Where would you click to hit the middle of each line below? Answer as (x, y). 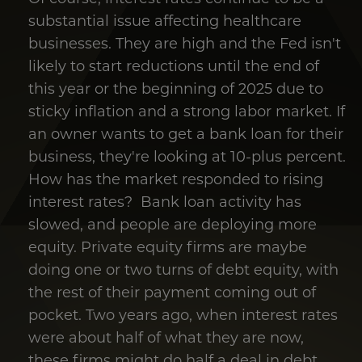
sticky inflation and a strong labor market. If (187, 111)
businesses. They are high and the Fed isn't (185, 43)
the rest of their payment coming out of (172, 292)
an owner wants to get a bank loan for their (186, 134)
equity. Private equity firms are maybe (168, 247)
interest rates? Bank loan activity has (165, 202)
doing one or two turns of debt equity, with (183, 269)
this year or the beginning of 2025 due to (176, 88)
